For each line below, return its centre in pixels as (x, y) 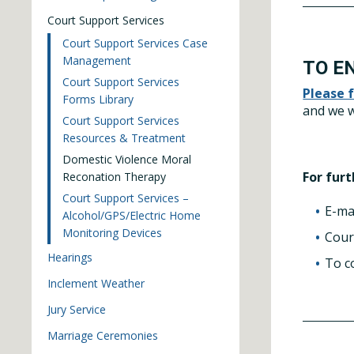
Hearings (70, 257)
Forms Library (98, 99)
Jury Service (77, 309)
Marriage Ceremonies (103, 335)
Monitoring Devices (112, 233)
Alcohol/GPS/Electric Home (132, 215)
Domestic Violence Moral (127, 159)
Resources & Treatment (124, 138)
